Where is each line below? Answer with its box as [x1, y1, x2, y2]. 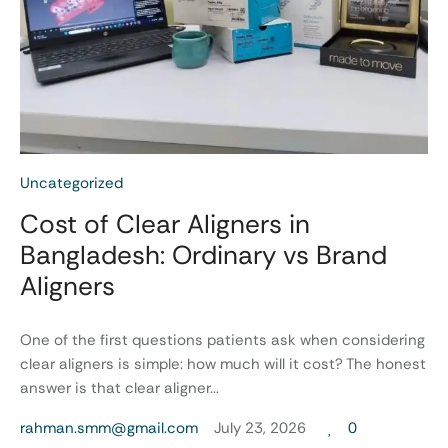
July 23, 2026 [214, 417, 306, 438]
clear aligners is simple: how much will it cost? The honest [20, 353, 426, 374]
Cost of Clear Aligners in [20, 206, 310, 241]
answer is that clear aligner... [20, 377, 219, 398]
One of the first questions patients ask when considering [20, 329, 425, 350]
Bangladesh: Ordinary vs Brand [20, 237, 387, 272]
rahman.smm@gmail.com [20, 417, 198, 438]
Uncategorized [20, 172, 123, 193]
